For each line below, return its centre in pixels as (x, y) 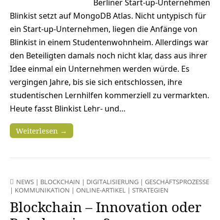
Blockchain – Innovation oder (106, 206)
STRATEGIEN (150, 190)
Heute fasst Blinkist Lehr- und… (68, 108)
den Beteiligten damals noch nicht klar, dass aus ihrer (109, 55)
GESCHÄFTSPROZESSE (177, 181)
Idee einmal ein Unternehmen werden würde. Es (100, 69)
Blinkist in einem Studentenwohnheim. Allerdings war (109, 42)
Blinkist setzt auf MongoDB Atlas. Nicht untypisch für (108, 15)
